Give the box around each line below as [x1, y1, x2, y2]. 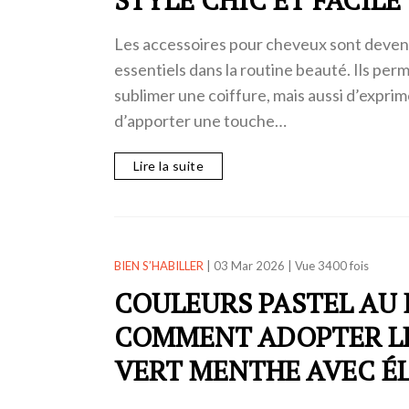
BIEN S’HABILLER [113, 258, 204, 274]
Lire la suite [132, 158, 204, 174]
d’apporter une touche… [113, 110, 287, 131]
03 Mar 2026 [213, 258, 285, 274]
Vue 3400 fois [294, 258, 369, 274]
